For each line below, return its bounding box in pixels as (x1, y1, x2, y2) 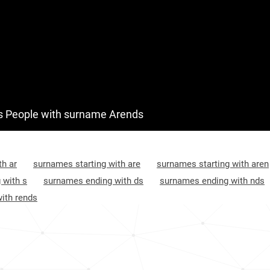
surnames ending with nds (160, 175, 265, 186)
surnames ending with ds (43, 175, 143, 186)
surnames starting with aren (157, 159, 269, 169)
